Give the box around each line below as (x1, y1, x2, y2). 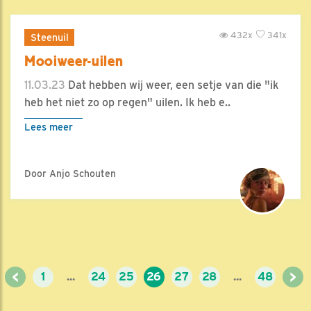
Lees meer (24, 121, 73, 133)
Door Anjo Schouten (24, 168, 116, 179)
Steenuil (30, 31, 69, 43)
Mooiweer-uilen (24, 53, 124, 69)
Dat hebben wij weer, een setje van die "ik (65, 78, 278, 92)
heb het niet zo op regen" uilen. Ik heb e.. (24, 96, 230, 109)
